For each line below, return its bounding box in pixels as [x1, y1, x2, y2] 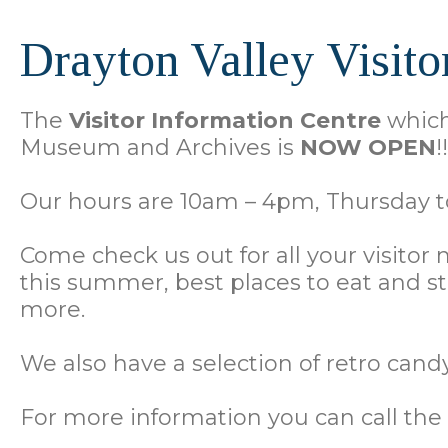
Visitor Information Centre [69, 107, 381, 134]
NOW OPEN [294, 134, 436, 161]
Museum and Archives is [20, 134, 294, 161]
